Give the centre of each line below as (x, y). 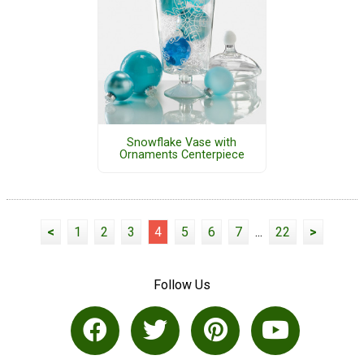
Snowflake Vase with (182, 142)
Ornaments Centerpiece (182, 154)
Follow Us (182, 285)
